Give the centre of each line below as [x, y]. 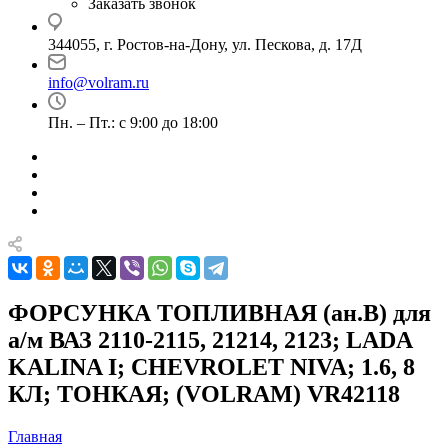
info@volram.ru [98, 82]
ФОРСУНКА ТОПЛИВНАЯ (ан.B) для [219, 312]
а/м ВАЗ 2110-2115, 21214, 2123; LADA [210, 339]
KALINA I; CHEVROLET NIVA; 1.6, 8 [211, 366]
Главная [35, 436]
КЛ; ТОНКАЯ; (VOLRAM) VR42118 [204, 393]
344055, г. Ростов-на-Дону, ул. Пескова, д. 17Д [205, 44]
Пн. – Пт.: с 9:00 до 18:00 [133, 122]
